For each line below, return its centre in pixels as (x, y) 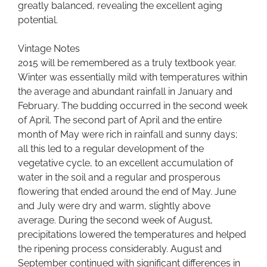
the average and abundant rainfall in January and (125, 92)
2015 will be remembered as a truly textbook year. (127, 63)
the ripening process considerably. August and (120, 249)
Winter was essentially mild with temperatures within (133, 77)
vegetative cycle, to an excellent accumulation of (125, 163)
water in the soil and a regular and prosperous (119, 178)
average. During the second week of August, (115, 221)
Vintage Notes (49, 49)
